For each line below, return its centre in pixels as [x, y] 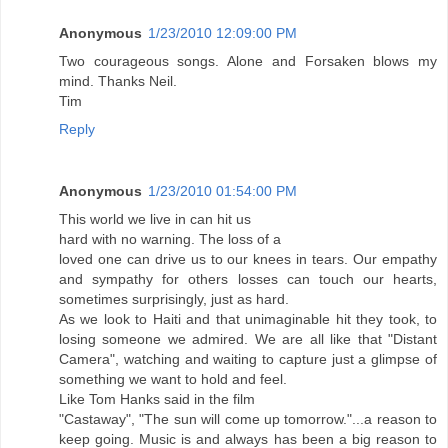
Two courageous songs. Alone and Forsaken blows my [248, 61]
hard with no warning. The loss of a [170, 239]
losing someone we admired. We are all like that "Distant [248, 339]
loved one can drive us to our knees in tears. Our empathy [248, 259]
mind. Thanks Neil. [118, 81]
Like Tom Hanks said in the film [157, 399]
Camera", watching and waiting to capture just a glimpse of [248, 359]
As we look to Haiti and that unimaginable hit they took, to [248, 319]
